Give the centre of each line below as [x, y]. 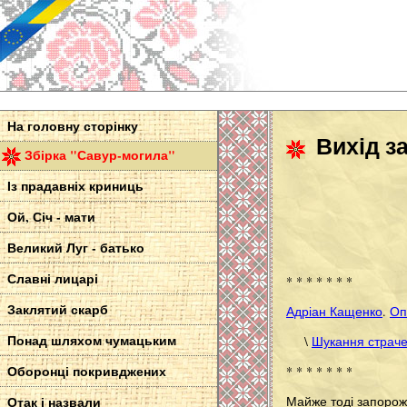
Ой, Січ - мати [51, 217]
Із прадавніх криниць [75, 186]
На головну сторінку [73, 126]
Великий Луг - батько [76, 248]
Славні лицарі [53, 279]
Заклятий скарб [58, 310]
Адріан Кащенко [334, 311]
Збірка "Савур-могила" [100, 155]
